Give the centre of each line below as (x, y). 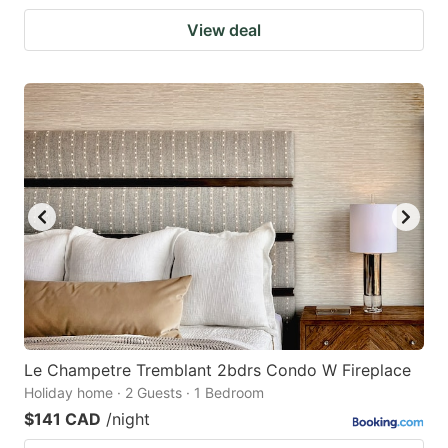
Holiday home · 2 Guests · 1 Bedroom (144, 392)
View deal (224, 30)
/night (128, 418)
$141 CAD (62, 418)
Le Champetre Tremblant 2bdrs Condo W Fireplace (217, 369)
